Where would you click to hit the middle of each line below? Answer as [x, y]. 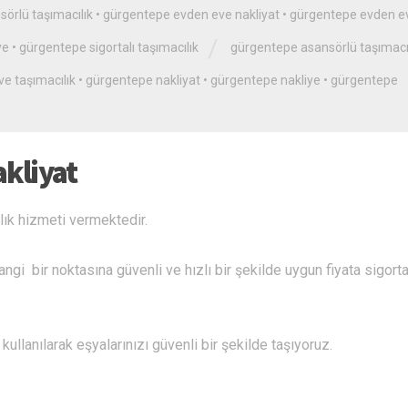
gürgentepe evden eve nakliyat [191, 15]
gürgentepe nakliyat [143, 80]
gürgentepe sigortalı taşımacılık [109, 47]
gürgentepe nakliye [265, 80]
